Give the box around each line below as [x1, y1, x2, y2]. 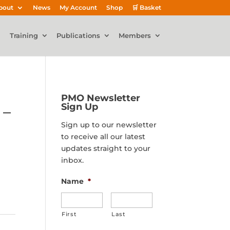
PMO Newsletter [61, 92, 141, 103]
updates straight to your [61, 144, 151, 153]
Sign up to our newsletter [61, 120, 157, 129]
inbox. [61, 156, 84, 165]
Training [9, 31, 38, 40]
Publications [56, 31, 100, 40]
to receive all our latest [61, 132, 146, 141]
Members [118, 31, 151, 40]
